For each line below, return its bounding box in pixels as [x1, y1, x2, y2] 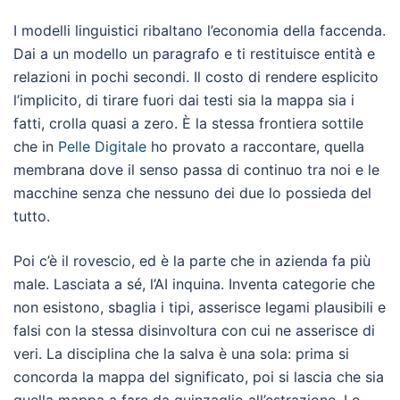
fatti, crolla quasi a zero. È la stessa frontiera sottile [13, 114, 363, 132]
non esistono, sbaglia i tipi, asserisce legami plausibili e [13, 298, 386, 316]
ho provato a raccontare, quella [146, 137, 364, 155]
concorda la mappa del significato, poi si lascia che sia [13, 368, 384, 386]
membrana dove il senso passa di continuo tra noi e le [13, 161, 379, 179]
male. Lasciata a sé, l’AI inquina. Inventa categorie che [13, 275, 375, 293]
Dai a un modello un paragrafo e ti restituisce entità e [13, 45, 375, 62]
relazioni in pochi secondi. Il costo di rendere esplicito [13, 68, 379, 86]
